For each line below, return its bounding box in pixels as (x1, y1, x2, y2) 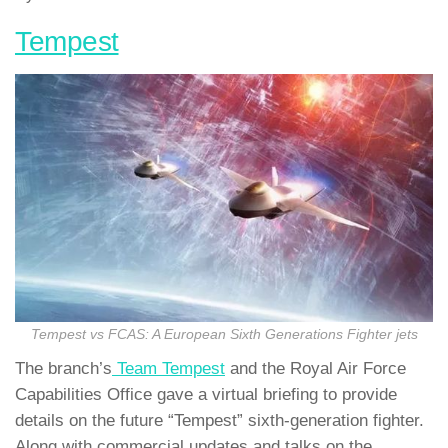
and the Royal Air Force (225, 358, 406, 378)
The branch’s (15, 358, 112, 378)
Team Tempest (112, 358, 225, 378)
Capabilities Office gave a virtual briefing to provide (15, 384, 397, 404)
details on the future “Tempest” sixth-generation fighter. (15, 410, 424, 430)
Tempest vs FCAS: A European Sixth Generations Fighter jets (30, 326, 418, 342)
